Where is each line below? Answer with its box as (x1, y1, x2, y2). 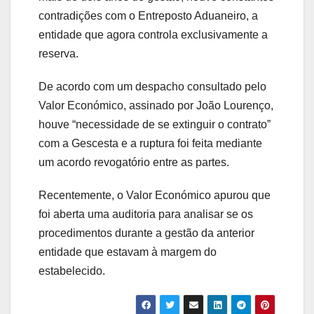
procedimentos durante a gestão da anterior (39, 227, 254, 240)
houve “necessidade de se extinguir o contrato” (39, 118, 271, 131)
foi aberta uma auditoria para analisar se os (39, 208, 253, 221)
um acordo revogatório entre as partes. (39, 156, 232, 169)
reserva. (39, 48, 78, 60)
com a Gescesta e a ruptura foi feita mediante (39, 137, 262, 150)
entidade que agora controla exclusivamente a (39, 29, 268, 41)
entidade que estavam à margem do (39, 246, 217, 259)
